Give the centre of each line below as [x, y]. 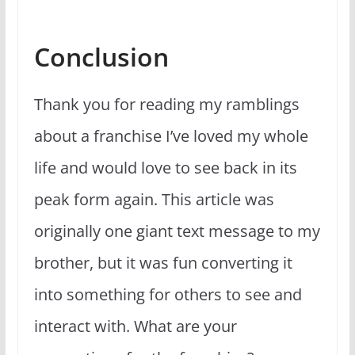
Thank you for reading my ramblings [166, 104]
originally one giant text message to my [177, 231]
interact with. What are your [135, 326]
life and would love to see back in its [165, 167]
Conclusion [101, 56]
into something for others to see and [168, 294]
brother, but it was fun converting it [163, 262]
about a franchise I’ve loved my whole [171, 136]
